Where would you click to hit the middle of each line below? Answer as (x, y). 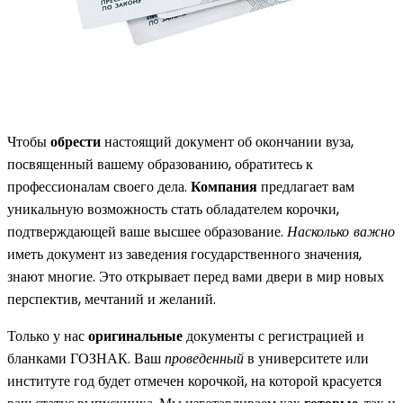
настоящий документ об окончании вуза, (227, 141)
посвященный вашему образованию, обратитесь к (160, 164)
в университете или (306, 358)
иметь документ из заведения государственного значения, (184, 254)
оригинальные (135, 336)
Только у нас (48, 336)
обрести (76, 141)
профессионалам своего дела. (99, 186)
